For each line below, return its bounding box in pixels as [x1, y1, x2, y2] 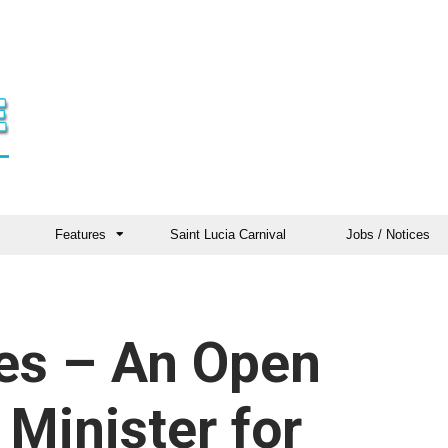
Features [55, 227, 106, 242]
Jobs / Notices [346, 227, 430, 242]
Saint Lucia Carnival [170, 227, 286, 242]
